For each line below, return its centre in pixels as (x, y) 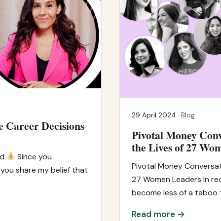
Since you (34, 156)
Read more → (158, 214)
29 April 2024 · (156, 115)
